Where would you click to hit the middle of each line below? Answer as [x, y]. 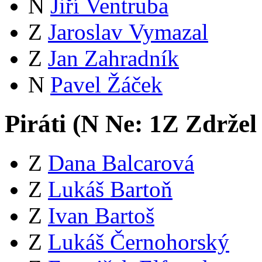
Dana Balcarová [121, 163]
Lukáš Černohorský [139, 242]
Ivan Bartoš [101, 216]
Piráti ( [43, 124]
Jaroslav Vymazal [128, 32]
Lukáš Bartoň [110, 189]
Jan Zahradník [113, 58]
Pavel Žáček [106, 85]
